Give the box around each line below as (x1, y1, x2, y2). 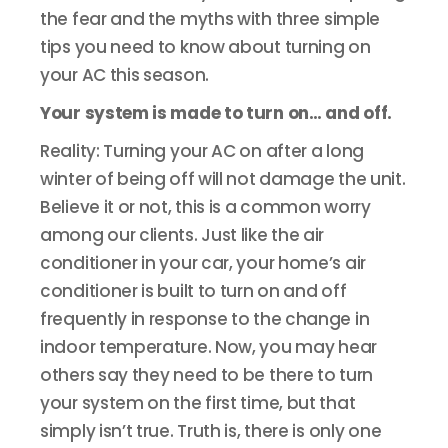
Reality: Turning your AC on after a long (40, 139, 365, 163)
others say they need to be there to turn (40, 363, 374, 387)
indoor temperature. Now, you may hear (40, 335, 377, 359)
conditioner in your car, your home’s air (40, 251, 367, 275)
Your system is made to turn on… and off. (40, 101, 392, 125)
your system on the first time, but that (40, 391, 356, 415)
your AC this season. (40, 63, 209, 87)
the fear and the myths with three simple (40, 7, 381, 31)
